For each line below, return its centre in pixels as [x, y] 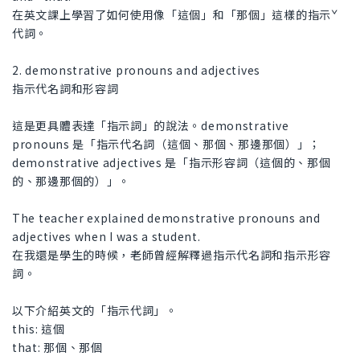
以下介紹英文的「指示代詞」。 [95, 311]
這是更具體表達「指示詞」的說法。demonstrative [151, 126]
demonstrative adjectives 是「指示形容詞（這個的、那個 [172, 163]
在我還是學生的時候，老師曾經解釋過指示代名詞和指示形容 [172, 255]
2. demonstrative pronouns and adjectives [136, 70]
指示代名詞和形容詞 [65, 89]
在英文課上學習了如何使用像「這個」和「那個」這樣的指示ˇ [175, 15]
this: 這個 [39, 329]
